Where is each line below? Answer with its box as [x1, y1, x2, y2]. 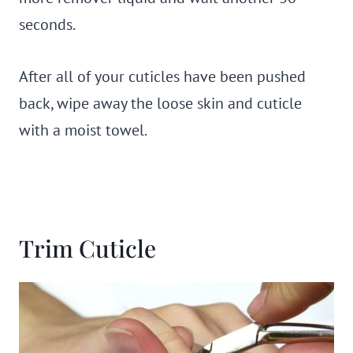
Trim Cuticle [19, 232, 156, 264]
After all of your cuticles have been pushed [19, 66, 306, 87]
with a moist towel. [19, 120, 147, 140]
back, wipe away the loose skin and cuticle [19, 93, 302, 113]
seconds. [19, 14, 76, 35]
